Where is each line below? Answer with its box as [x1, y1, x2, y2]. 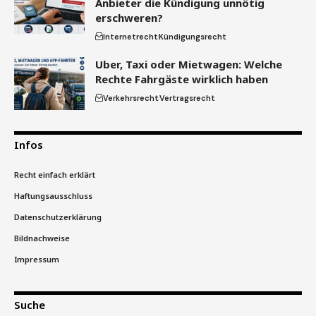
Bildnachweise [14, 232, 70, 243]
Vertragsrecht [159, 92, 215, 103]
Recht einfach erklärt [14, 169, 95, 180]
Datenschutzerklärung [14, 211, 102, 222]
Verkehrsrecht [103, 92, 159, 103]
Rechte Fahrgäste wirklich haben [95, 71, 268, 86]
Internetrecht [103, 31, 158, 42]
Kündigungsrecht [159, 31, 226, 42]
